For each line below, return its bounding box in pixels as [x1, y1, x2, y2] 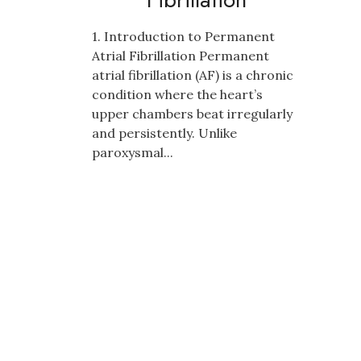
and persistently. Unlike [92, 124, 237, 141]
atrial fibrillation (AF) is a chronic [92, 66, 293, 83]
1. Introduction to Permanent [92, 27, 275, 44]
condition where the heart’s [92, 85, 263, 102]
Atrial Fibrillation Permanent [92, 47, 269, 64]
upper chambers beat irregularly [92, 105, 293, 122]
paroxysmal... [92, 143, 173, 160]
